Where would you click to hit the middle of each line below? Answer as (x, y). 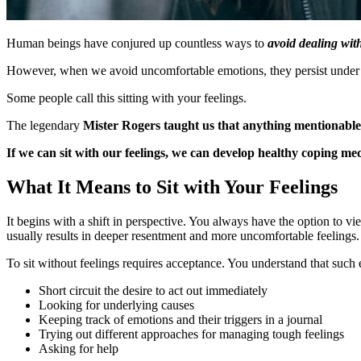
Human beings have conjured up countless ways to (137, 43)
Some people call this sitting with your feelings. (127, 98)
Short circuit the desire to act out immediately (153, 290)
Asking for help (79, 348)
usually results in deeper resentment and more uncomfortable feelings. (183, 235)
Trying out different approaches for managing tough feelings (191, 334)
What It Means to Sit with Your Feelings (172, 187)
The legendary (45, 125)
